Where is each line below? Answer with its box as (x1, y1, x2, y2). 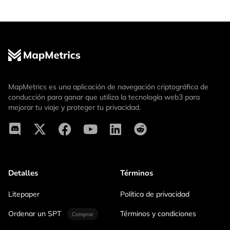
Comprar (71, 210, 93, 218)
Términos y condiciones (120, 209, 196, 219)
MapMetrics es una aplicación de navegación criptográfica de (8, 82, 208, 92)
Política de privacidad (120, 189, 189, 199)
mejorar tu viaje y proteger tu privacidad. (8, 103, 141, 112)
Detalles (8, 168, 38, 179)
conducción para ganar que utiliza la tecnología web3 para (8, 92, 200, 102)
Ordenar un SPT (8, 209, 61, 219)
